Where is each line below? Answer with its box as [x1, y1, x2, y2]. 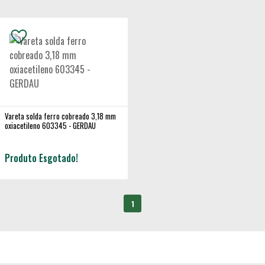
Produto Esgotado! [5, 151, 78, 166]
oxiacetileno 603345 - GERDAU [5, 119, 96, 132]
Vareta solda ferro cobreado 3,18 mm [5, 110, 116, 122]
